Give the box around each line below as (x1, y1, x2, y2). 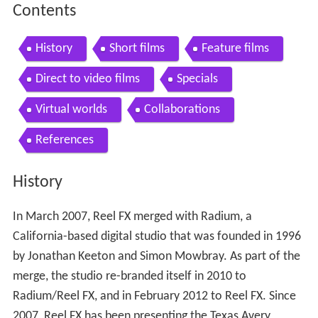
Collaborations (143, 103, 220, 117)
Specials (176, 72, 218, 87)
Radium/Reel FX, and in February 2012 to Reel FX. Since (12, 289, 296, 303)
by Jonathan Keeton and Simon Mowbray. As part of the (12, 249, 300, 263)
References (35, 133, 94, 148)
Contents (12, 3, 76, 21)
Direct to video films (35, 72, 140, 87)
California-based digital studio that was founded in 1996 (12, 229, 301, 243)
